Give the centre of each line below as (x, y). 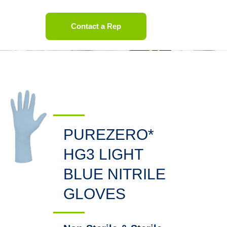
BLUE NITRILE (115, 174)
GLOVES (94, 194)
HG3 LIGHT (103, 154)
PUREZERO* (109, 135)
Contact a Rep (96, 26)
